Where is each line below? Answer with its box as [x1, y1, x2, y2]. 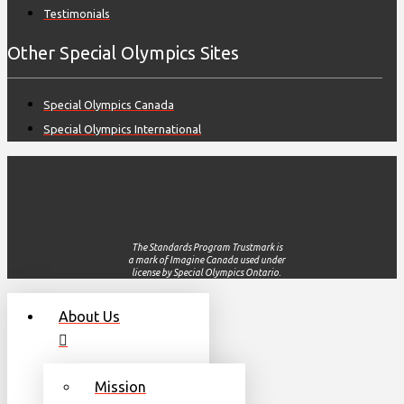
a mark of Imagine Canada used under [128, 253, 286, 265]
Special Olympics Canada [43, 98, 174, 112]
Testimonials [43, 7, 110, 21]
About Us [59, 308, 120, 325]
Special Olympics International [43, 123, 201, 136]
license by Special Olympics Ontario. [132, 266, 282, 278]
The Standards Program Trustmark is [131, 241, 282, 252]
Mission [95, 378, 146, 395]
